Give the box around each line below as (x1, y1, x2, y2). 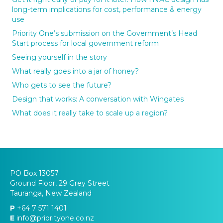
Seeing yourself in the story (12, 52, 107, 62)
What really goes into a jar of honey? (12, 66, 139, 76)
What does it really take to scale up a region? (12, 108, 168, 117)
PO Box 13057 (10, 168, 59, 178)
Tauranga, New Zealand (10, 188, 92, 198)
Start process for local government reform (12, 38, 159, 48)
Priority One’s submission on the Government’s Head (12, 28, 197, 38)
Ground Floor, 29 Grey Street (10, 178, 110, 188)
